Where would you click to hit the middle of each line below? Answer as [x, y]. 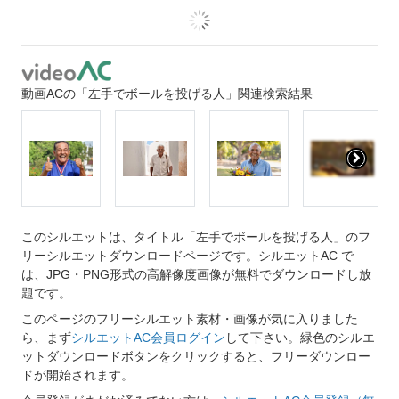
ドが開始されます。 [77, 375]
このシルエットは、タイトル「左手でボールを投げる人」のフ [196, 237]
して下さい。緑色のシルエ [300, 338]
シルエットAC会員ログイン [148, 338]
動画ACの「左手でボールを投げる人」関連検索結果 [167, 94]
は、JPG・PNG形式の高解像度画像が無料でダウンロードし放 [196, 275]
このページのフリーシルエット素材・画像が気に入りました [190, 319]
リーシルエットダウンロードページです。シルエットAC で [187, 256]
